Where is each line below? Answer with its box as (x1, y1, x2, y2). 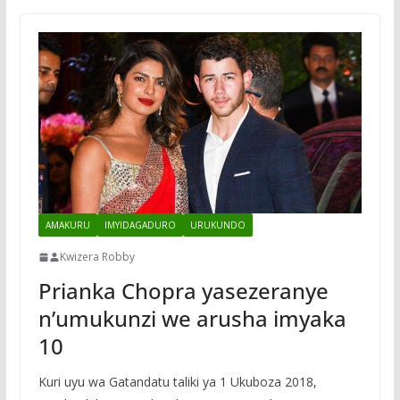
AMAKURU (45, 219, 90, 232)
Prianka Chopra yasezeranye (37, 276, 329, 306)
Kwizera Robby (59, 249, 135, 265)
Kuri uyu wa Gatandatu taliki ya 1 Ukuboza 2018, (37, 373, 317, 391)
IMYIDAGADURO (104, 219, 176, 232)
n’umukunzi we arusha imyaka (37, 304, 346, 334)
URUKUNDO (189, 219, 246, 232)
